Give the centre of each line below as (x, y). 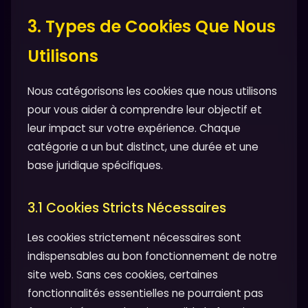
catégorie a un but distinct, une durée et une (143, 147)
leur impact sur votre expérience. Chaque (134, 129)
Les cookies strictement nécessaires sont (134, 238)
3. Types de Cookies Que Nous (152, 27)
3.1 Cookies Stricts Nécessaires (127, 208)
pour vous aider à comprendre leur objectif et (145, 110)
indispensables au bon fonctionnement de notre (152, 256)
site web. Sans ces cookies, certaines (123, 275)
